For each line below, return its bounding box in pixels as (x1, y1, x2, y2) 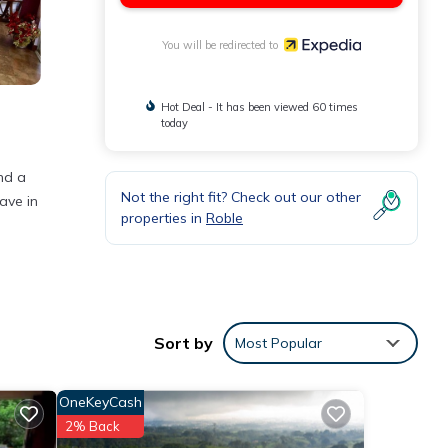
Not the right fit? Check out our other (121, 187, 361, 206)
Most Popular (235, 334, 322, 353)
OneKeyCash (58, 393, 142, 412)
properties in (121, 208, 206, 227)
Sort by (154, 333, 213, 354)
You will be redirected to (162, 37, 285, 52)
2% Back (64, 418, 120, 435)
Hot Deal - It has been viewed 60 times (160, 99, 358, 114)
